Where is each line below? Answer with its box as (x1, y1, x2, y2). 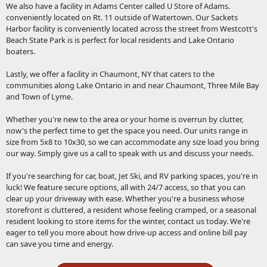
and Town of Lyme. (5, 91, 73, 102)
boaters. (5, 45, 37, 57)
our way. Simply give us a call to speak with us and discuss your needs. (5, 147, 253, 159)
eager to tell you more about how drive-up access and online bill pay (5, 226, 247, 238)
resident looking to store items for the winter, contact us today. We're (5, 215, 250, 226)
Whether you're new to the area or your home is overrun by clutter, (5, 113, 243, 125)
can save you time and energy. (5, 238, 115, 249)
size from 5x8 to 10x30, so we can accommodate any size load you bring (5, 136, 259, 147)
